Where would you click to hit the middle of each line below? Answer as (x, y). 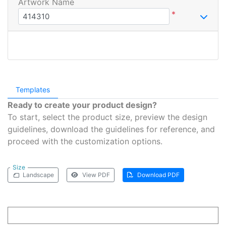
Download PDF (158, 175)
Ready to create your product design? (82, 105)
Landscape (38, 175)
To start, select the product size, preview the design (107, 117)
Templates (33, 89)
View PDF (96, 175)
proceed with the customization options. (85, 141)
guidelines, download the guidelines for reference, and (111, 129)
